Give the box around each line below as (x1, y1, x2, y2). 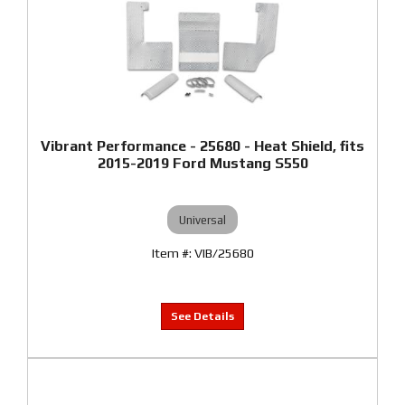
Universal (179, 212, 226, 227)
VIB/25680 (193, 246, 254, 260)
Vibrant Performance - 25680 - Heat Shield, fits (41, 137, 364, 155)
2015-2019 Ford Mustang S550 (97, 155, 308, 172)
